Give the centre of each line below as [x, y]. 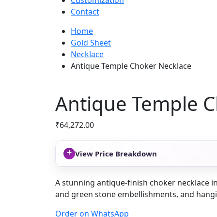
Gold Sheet [91, 43]
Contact [85, 12]
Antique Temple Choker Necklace [131, 66]
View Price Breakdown [116, 153]
